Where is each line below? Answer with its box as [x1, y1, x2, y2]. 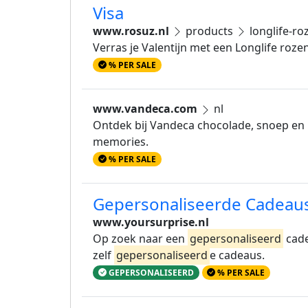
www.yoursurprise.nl [93, 214, 209, 230]
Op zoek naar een [93, 231, 188, 247]
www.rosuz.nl [93, 23, 169, 38]
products [183, 23, 236, 38]
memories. [93, 133, 148, 149]
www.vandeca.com [93, 100, 197, 116]
